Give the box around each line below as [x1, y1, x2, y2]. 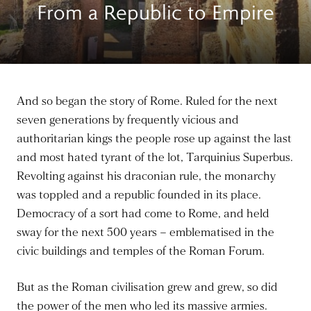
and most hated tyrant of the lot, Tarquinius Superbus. [17, 150, 293, 165]
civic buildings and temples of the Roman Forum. [17, 244, 264, 259]
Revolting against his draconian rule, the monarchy [17, 169, 276, 184]
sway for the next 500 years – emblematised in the [17, 225, 274, 240]
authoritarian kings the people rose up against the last [17, 131, 292, 146]
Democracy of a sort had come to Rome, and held [17, 206, 269, 221]
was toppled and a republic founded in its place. [17, 187, 261, 203]
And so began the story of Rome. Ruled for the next [17, 94, 278, 109]
